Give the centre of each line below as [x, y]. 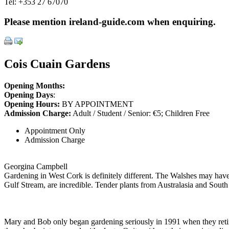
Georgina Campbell [36, 167]
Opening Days [29, 95]
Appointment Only [55, 131]
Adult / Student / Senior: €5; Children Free [140, 113]
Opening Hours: [32, 104]
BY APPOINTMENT [97, 104]
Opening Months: [35, 86]
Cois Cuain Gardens [57, 64]
